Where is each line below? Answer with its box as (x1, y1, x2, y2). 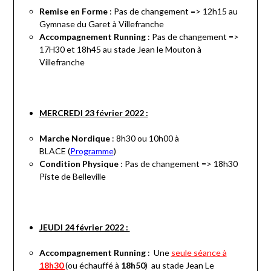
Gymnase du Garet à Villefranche (39, 18, 164, 29)
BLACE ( (39, 145, 70, 156)
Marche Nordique (39, 132, 110, 143)
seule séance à (171, 247, 227, 258)
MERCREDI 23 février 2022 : (39, 107, 148, 118)
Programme (70, 145, 114, 156)
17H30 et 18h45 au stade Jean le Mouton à (39, 44, 201, 54)
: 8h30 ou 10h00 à (109, 132, 179, 143)
